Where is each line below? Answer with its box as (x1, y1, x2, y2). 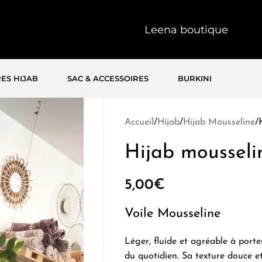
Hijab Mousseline (182, 118, 255, 127)
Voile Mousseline (124, 207, 220, 220)
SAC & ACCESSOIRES (67, 74, 149, 83)
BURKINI (178, 74, 212, 83)
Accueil (124, 118, 154, 127)
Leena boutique (144, 23, 228, 36)
